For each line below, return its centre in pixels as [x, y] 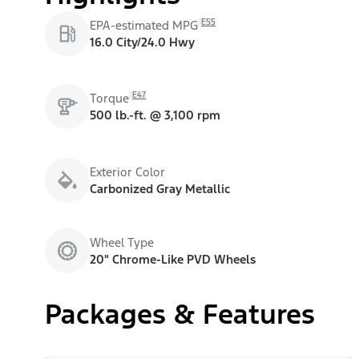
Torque [109, 99]
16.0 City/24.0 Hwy [142, 42]
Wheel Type [122, 242]
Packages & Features [180, 314]
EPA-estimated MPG [144, 25]
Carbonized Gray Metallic [160, 188]
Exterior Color [127, 171]
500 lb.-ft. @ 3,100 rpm [155, 115]
